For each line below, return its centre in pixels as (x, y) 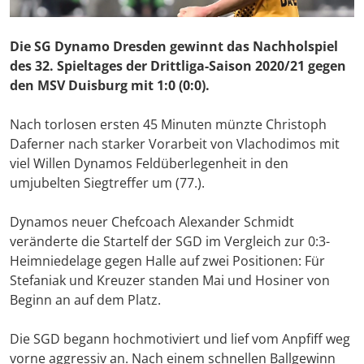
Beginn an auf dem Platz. (85, 300)
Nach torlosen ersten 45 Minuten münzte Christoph (168, 125)
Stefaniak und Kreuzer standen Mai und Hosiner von (170, 281)
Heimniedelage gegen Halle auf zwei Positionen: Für (167, 261)
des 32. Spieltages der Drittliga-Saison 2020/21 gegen (178, 66)
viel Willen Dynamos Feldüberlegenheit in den (149, 164)
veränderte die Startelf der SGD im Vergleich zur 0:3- (170, 242)
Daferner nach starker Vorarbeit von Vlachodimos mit (175, 144)
